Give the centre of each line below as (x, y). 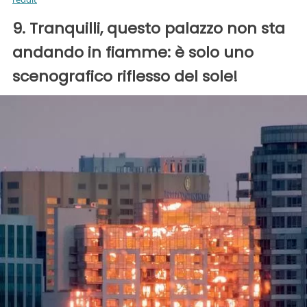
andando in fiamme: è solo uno (133, 52)
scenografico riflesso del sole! (125, 76)
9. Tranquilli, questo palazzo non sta (149, 28)
